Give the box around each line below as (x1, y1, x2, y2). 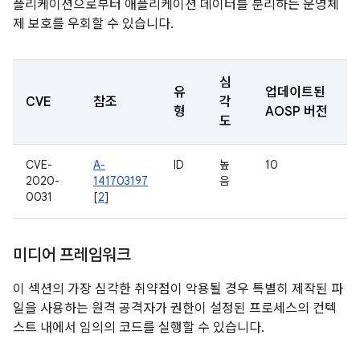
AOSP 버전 (265, 104, 328, 120)
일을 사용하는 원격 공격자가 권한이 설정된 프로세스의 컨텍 (13, 301, 337, 317)
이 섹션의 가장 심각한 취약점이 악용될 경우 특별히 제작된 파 (13, 281, 343, 297)
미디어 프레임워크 (13, 245, 131, 265)
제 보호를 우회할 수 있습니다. (13, 16, 174, 32)
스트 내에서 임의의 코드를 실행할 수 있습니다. (13, 320, 264, 336)
